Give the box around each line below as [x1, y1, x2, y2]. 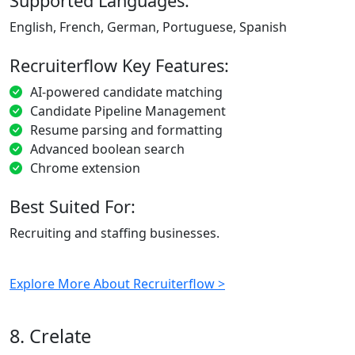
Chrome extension [30, 158, 140, 177]
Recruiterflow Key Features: [10, 53, 229, 77]
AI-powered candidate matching [30, 82, 223, 101]
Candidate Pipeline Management [30, 101, 226, 120]
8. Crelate [10, 323, 91, 349]
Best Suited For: [10, 194, 136, 218]
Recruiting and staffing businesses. [10, 223, 219, 242]
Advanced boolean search [30, 139, 185, 158]
